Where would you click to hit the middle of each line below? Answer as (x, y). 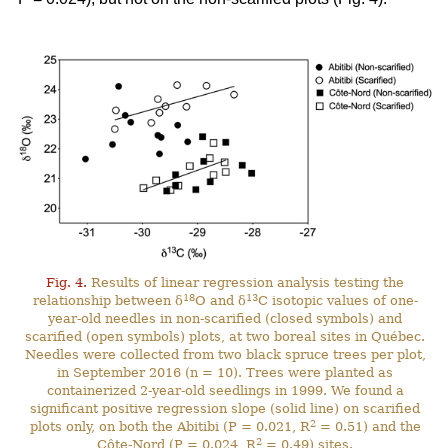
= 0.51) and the (368, 427)
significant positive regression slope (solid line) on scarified (225, 409)
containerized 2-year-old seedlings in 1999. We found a (225, 391)
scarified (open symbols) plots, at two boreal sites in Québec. (225, 337)
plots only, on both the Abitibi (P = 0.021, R (169, 427)
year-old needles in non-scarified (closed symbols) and (225, 319)
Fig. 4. (67, 283)
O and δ (220, 301)
